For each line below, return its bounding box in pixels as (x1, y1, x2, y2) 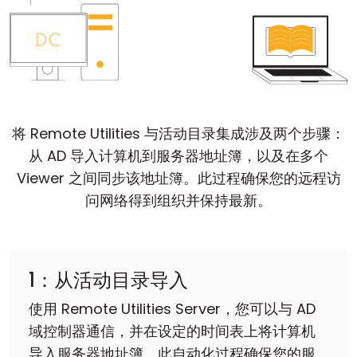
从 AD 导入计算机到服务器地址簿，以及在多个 (29, 146, 328, 167)
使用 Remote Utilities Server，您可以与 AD (29, 299, 316, 320)
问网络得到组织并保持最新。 (85, 190, 272, 211)
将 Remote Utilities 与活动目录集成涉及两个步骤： (12, 124, 345, 144)
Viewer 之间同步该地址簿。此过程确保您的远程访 (16, 168, 341, 189)
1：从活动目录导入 (29, 267, 188, 294)
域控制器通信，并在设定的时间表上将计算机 (29, 321, 316, 342)
